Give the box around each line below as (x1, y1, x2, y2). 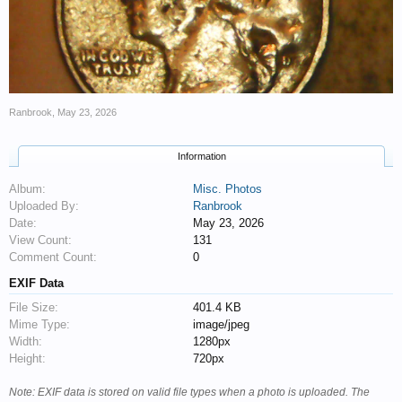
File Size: (9, 300, 58, 314)
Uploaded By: (9, 198, 79, 213)
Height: (9, 351, 46, 365)
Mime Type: (9, 317, 70, 331)
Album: (9, 181, 46, 196)
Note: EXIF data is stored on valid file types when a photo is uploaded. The (9, 385, 370, 398)
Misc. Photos (193, 181, 263, 196)
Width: (9, 334, 42, 348)
